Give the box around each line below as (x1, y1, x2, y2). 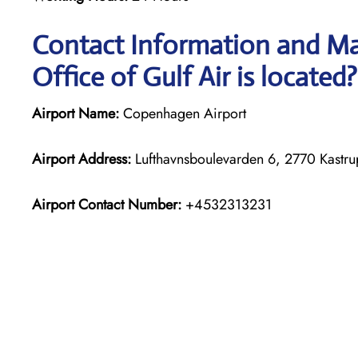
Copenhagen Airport (119, 102, 246, 124)
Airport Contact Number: (32, 193, 181, 215)
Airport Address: (32, 148, 131, 169)
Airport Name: (32, 102, 119, 124)
